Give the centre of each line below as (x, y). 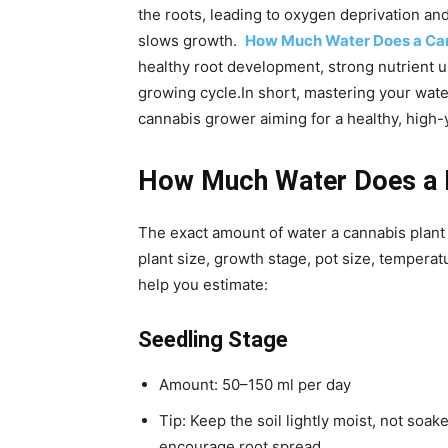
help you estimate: (203, 285)
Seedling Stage (213, 340)
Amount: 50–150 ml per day (255, 385)
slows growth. (191, 41)
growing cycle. (189, 93)
